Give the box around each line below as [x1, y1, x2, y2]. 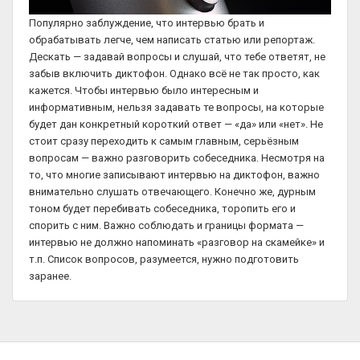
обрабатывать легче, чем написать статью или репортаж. [29, 33, 315, 46]
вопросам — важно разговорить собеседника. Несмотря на [29, 151, 325, 164]
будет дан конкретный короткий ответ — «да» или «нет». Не [29, 117, 323, 130]
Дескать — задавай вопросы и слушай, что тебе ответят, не [29, 50, 325, 63]
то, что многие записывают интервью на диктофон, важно [29, 168, 320, 181]
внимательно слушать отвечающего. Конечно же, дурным [29, 185, 316, 198]
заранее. [29, 269, 72, 282]
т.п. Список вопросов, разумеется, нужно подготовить [29, 252, 299, 265]
